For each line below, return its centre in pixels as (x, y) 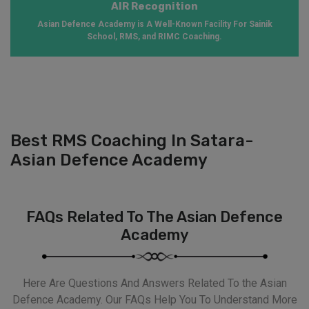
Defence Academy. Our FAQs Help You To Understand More (154, 299)
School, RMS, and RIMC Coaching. (154, 36)
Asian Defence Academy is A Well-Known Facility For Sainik (154, 24)
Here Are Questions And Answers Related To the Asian (154, 283)
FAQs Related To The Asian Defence (154, 217)
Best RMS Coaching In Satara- (132, 140)
